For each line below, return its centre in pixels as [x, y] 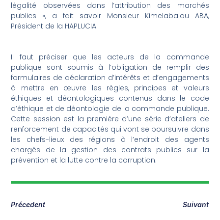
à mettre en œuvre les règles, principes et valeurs [110, 88]
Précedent [28, 205]
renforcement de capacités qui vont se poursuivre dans [110, 129]
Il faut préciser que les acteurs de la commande [110, 57]
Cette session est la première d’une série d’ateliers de [110, 119]
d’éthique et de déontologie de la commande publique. [110, 108]
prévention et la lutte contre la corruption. [84, 160]
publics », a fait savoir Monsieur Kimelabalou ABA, [110, 15]
